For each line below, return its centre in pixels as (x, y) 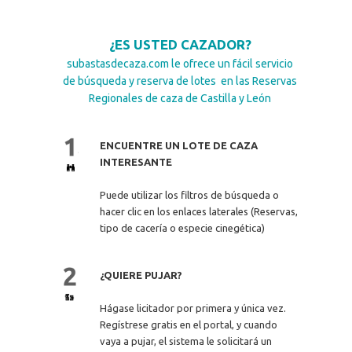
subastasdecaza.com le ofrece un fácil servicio (180, 63)
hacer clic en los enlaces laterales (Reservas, (198, 211)
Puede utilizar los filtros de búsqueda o (189, 194)
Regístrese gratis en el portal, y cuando (188, 324)
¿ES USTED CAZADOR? (180, 44)
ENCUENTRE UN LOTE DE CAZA (178, 145)
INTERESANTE (136, 161)
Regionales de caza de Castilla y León (180, 98)
